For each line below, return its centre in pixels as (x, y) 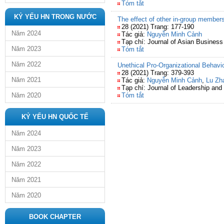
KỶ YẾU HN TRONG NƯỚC (55, 17)
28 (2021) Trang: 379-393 (158, 73)
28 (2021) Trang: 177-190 (158, 27)
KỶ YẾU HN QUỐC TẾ (55, 117)
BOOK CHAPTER (55, 217)
